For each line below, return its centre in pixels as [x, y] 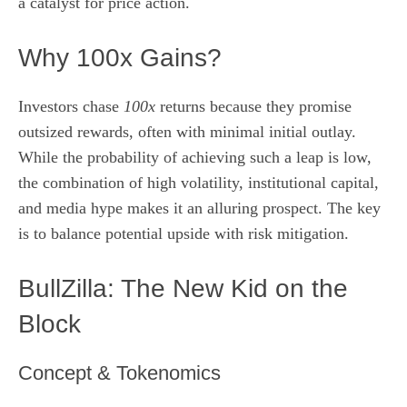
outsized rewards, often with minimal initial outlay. [187, 131]
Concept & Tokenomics [119, 372]
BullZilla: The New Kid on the [183, 288]
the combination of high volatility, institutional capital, [199, 182]
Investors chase [71, 106]
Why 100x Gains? [120, 57]
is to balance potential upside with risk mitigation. [184, 233]
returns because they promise [253, 106]
